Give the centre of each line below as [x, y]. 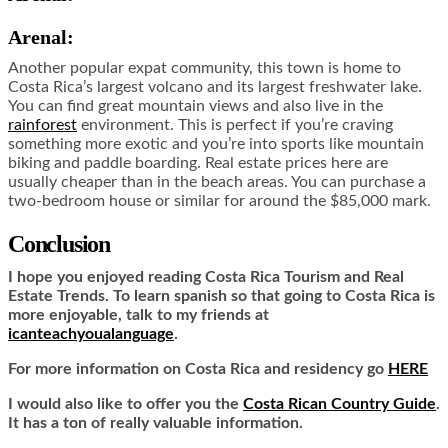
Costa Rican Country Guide [339, 403]
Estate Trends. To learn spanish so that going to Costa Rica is [221, 295]
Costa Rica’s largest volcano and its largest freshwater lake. [215, 87]
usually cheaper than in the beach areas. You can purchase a [217, 182]
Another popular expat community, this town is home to [204, 68]
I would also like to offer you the [125, 403]
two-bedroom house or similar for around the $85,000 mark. [219, 201]
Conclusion [59, 243]
